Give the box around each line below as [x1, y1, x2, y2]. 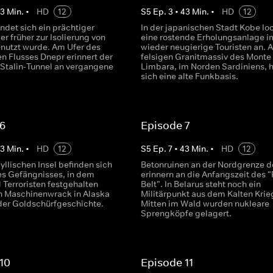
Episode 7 [140, 119, 190, 132]
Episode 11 [140, 256, 193, 269]
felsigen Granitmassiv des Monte [140, 51, 271, 62]
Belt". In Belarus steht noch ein [140, 179, 261, 190]
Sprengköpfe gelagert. [140, 208, 232, 219]
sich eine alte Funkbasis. [140, 71, 238, 82]
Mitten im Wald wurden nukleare [140, 198, 269, 209]
